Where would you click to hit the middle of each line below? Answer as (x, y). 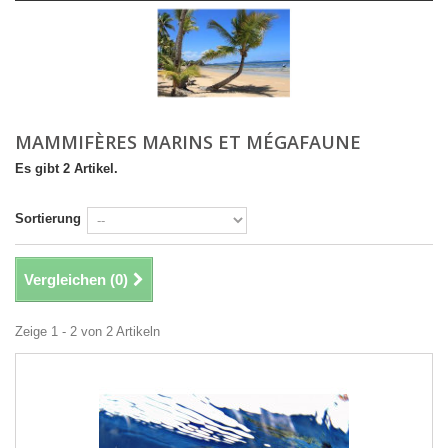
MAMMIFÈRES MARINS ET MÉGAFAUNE (190, 142)
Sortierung (48, 218)
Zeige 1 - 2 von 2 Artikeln (87, 331)
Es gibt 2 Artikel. (66, 168)
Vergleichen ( (69, 279)
